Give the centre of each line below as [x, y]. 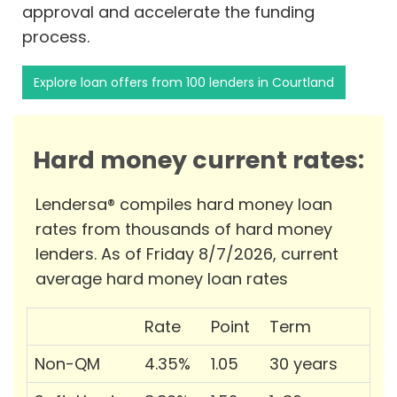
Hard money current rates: [198, 160]
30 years [304, 364]
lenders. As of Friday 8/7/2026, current [187, 254]
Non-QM [67, 364]
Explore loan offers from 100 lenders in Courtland [184, 83]
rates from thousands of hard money [184, 230]
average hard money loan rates [162, 279]
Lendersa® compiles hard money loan [184, 205]
